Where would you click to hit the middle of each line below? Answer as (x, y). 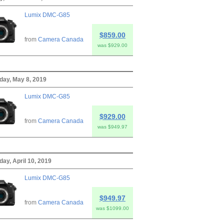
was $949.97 (112, 126)
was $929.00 (112, 45)
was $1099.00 (112, 208)
